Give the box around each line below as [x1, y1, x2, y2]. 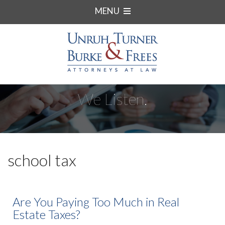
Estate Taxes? [13, 207, 80, 222]
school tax [8, 150, 76, 170]
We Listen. [78, 89, 147, 108]
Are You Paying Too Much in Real [13, 194, 179, 209]
